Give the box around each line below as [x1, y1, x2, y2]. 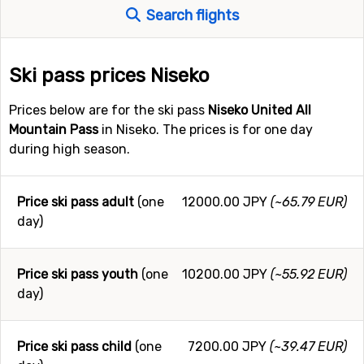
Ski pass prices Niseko [9, 64, 210, 87]
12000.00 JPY [182, 194, 267, 210]
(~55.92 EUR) [271, 266, 347, 282]
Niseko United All [208, 102, 311, 118]
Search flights [142, 6, 239, 24]
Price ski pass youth [17, 266, 138, 282]
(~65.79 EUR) [271, 194, 347, 210]
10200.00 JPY [182, 266, 267, 282]
